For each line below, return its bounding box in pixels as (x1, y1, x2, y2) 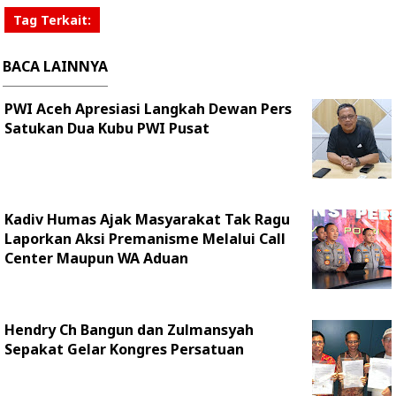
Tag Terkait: (13, 11, 91, 28)
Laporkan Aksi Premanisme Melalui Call (4, 229, 286, 248)
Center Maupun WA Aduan (4, 248, 188, 268)
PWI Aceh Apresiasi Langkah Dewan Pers (4, 99, 292, 118)
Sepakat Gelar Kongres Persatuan (4, 339, 244, 359)
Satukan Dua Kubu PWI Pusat (4, 118, 209, 138)
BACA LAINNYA (3, 57, 108, 76)
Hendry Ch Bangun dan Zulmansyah (4, 320, 254, 339)
